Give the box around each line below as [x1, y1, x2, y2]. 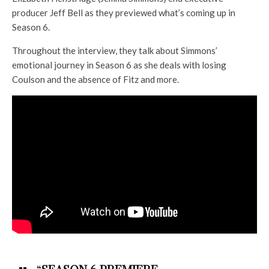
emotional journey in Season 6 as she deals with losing [12, 59, 226, 70]
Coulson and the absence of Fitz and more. [12, 74, 179, 85]
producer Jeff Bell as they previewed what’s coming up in [12, 7, 235, 18]
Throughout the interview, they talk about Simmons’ [12, 45, 217, 56]
